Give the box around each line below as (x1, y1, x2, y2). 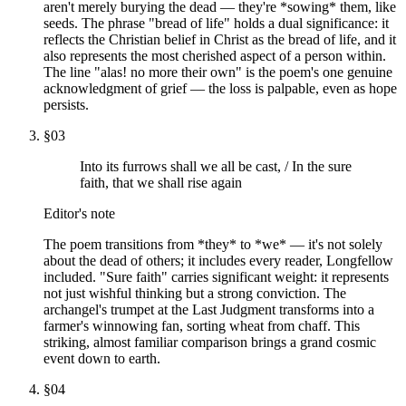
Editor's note (43, 205, 115, 221)
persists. (43, 96, 89, 112)
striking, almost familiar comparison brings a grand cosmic (43, 333, 376, 350)
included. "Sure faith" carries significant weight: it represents (43, 268, 389, 285)
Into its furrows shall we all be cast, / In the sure (80, 158, 352, 174)
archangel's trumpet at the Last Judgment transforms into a (43, 301, 374, 317)
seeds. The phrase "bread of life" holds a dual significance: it (43, 14, 389, 31)
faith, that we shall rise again (80, 174, 242, 190)
